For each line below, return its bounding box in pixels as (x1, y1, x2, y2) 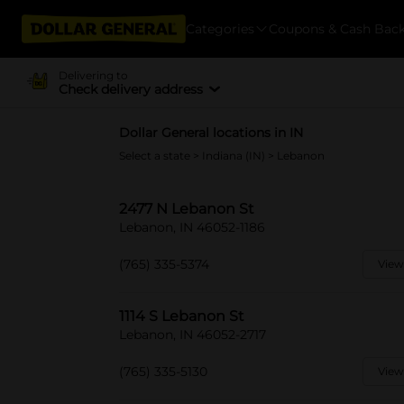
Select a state (119, 149, 193, 162)
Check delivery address (58, 80, 203, 97)
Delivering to (58, 68, 128, 82)
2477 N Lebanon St (119, 200, 254, 217)
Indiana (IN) (202, 149, 268, 162)
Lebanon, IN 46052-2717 (119, 326, 266, 343)
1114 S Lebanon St (119, 308, 244, 325)
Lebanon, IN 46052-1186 (119, 219, 265, 235)
